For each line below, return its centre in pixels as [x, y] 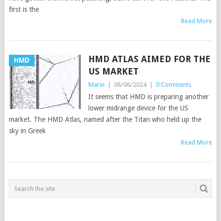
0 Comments [173, 85]
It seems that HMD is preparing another [148, 97]
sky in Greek [27, 131]
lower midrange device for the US [138, 108]
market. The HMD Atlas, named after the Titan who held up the [105, 120]
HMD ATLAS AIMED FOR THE [149, 59]
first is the [24, 10]
